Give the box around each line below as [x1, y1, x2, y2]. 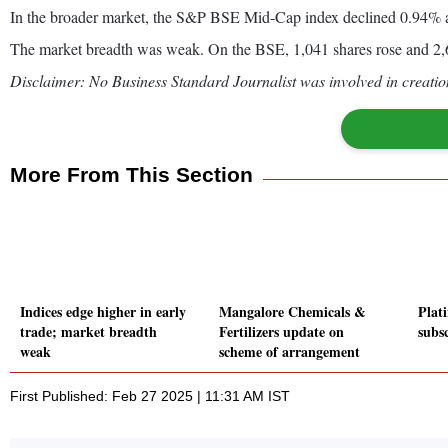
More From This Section [10, 162, 253, 186]
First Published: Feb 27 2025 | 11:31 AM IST [10, 388, 290, 405]
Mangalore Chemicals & [219, 301, 366, 323]
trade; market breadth [20, 321, 157, 343]
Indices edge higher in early [20, 301, 186, 323]
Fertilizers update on [219, 321, 344, 343]
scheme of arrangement [219, 341, 360, 363]
